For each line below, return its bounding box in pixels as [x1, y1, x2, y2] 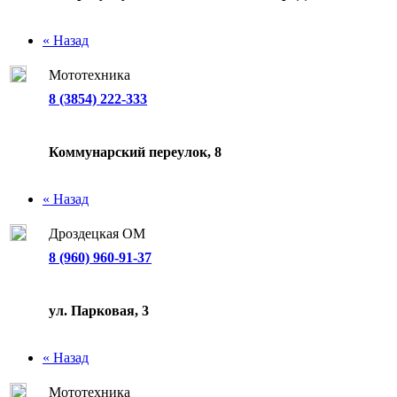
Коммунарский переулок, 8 [49, 144, 222, 160]
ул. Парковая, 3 [49, 302, 149, 318]
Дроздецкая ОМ [49, 225, 145, 241]
